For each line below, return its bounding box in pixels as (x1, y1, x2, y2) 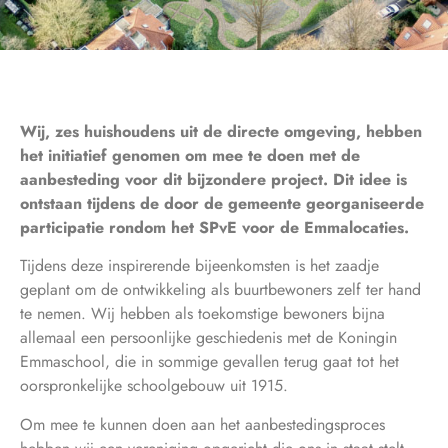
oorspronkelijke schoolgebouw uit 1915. (20, 374, 288, 398)
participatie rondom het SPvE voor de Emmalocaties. (20, 216, 409, 239)
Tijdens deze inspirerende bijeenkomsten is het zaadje (20, 254, 379, 278)
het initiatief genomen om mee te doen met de (20, 144, 360, 167)
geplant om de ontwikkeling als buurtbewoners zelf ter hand (20, 278, 421, 302)
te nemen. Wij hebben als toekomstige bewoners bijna (20, 302, 385, 326)
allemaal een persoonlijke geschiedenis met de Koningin (20, 326, 397, 350)
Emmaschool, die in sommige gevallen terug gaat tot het (20, 350, 399, 374)
